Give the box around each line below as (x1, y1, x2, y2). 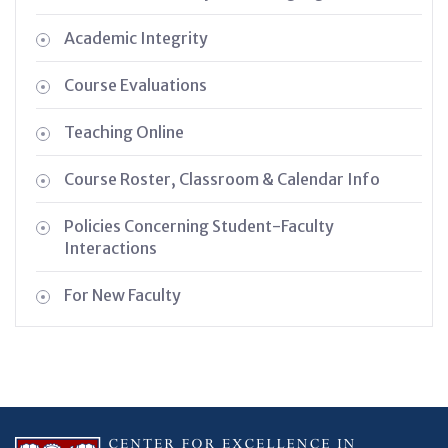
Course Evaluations (64, 74, 207, 95)
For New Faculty (64, 284, 181, 305)
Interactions (64, 237, 157, 258)
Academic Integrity (64, 27, 208, 48)
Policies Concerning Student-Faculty (64, 215, 334, 236)
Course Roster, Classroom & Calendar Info (64, 168, 380, 189)
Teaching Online (64, 121, 184, 142)
